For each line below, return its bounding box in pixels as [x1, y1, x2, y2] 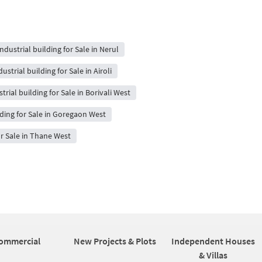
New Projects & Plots [73, 235, 156, 247]
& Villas [198, 249, 227, 261]
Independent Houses [171, 235, 255, 247]
